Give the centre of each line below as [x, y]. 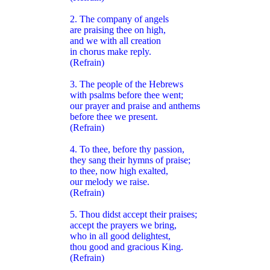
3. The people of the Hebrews [127, 84]
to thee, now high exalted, [119, 171]
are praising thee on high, [118, 30]
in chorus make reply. [111, 51]
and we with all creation [115, 40]
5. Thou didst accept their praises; [133, 214]
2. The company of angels [119, 19]
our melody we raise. [110, 181]
